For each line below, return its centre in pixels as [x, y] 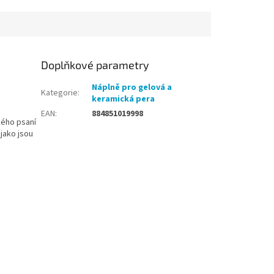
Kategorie [60, 93]
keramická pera [124, 99]
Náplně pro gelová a [132, 87]
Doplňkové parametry [95, 65]
